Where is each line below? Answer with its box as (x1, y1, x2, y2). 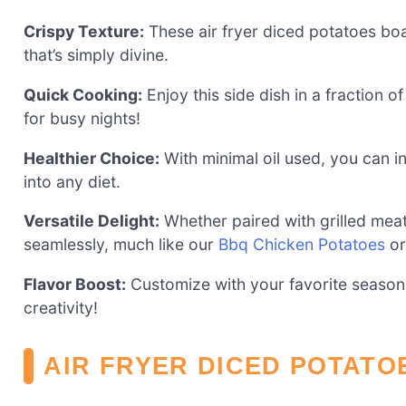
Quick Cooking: (24, 84, 142, 104)
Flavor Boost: (24, 274, 126, 294)
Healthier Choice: (24, 148, 159, 168)
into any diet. (24, 171, 121, 191)
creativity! (24, 297, 98, 317)
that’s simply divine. (24, 45, 169, 65)
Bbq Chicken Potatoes (218, 235, 385, 255)
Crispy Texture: (24, 22, 144, 42)
